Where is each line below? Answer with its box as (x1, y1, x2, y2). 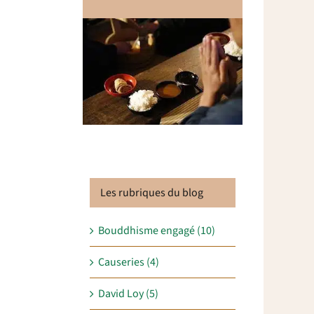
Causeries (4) (98, 254, 159, 271)
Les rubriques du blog (100, 184, 203, 200)
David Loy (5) (98, 286, 158, 302)
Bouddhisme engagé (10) (98, 223, 215, 239)
